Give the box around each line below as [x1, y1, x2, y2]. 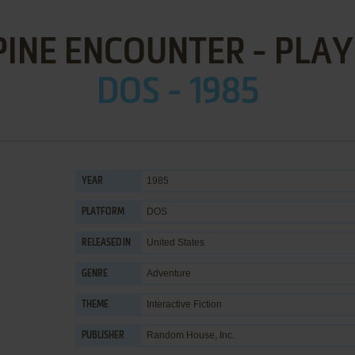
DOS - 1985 [96, 74, 259, 111]
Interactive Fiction [147, 299, 222, 310]
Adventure [147, 268, 191, 279]
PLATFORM [82, 208, 124, 217]
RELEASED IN [82, 239, 131, 248]
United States [147, 237, 204, 248]
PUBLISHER [82, 331, 124, 341]
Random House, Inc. [147, 330, 235, 341]
